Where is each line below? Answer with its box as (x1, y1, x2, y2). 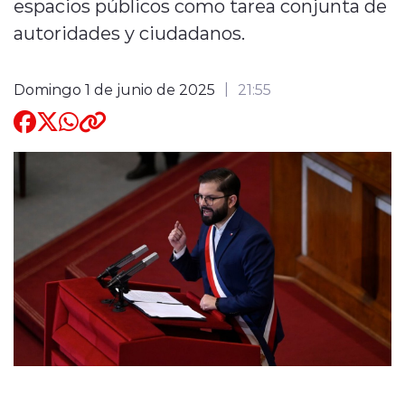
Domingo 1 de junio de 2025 (14, 79, 215, 99)
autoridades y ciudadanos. (14, 20, 245, 44)
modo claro (110, 162, 193, 182)
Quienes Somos (53, 21, 185, 43)
